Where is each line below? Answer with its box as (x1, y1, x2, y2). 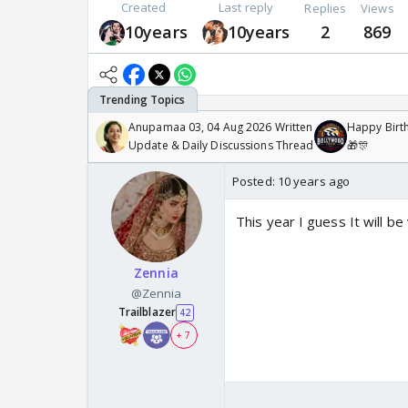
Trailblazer (117, 304, 176, 321)
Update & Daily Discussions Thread (128, 138, 314, 154)
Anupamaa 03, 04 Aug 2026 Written (128, 119, 313, 136)
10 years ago (277, 173, 351, 190)
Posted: (232, 173, 278, 190)
